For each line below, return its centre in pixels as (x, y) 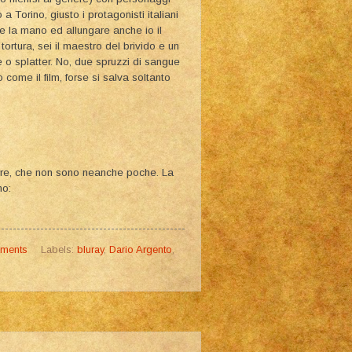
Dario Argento (140, 249)
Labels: (59, 249)
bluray (90, 249)
